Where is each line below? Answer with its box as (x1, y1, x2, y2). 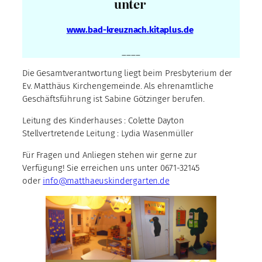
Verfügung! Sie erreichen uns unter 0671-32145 (22, 162, 200, 173)
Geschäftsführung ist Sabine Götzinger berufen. (22, 93, 205, 104)
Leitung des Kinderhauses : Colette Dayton (22, 115, 184, 126)
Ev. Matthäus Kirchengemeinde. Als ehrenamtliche (22, 80, 213, 91)
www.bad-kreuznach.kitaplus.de (66, 24, 194, 35)
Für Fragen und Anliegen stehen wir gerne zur (22, 149, 197, 160)
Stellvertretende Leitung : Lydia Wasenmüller (22, 127, 194, 139)
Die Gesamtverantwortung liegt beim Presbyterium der (22, 67, 233, 78)
